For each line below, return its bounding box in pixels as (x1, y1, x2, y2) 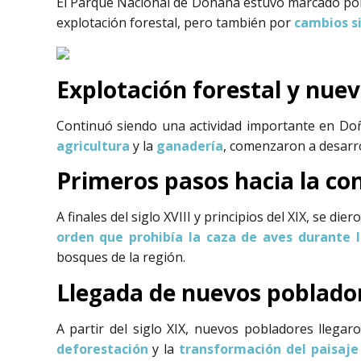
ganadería (156, 136, 223, 155)
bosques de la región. (56, 248, 185, 267)
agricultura (56, 136, 130, 155)
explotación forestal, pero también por (56, 14, 294, 32)
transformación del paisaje (178, 339, 359, 358)
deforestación (56, 339, 148, 358)
